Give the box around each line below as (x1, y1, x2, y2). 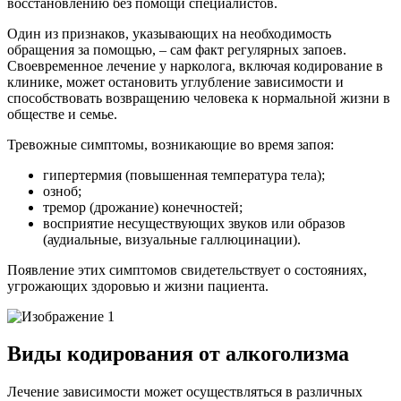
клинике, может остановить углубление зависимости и (7, 73, 344, 90)
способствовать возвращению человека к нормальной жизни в (7, 90, 390, 106)
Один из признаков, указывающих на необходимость (7, 25, 331, 41)
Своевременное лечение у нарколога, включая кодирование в (7, 57, 383, 73)
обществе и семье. (7, 106, 117, 122)
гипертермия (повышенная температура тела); (43, 166, 325, 183)
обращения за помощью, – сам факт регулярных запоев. (7, 41, 346, 57)
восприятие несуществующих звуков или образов (43, 215, 346, 231)
